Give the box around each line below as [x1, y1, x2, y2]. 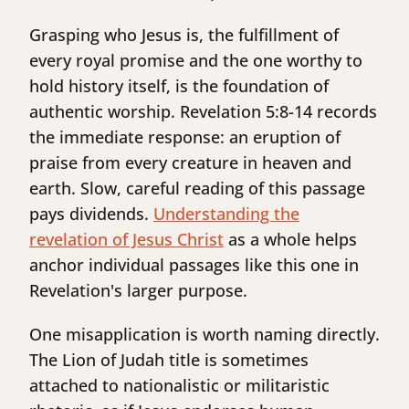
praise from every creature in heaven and [29, 152, 351, 174]
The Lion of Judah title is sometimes [29, 349, 309, 372]
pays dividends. [29, 203, 153, 225]
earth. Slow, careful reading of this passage [29, 177, 365, 200]
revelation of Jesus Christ [29, 228, 224, 251]
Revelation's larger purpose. [29, 279, 247, 302]
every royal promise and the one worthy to [29, 49, 362, 72]
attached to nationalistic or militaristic [29, 374, 330, 397]
